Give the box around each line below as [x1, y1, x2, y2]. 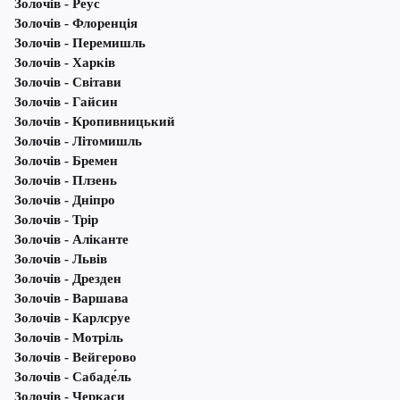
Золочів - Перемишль [14, 36, 146, 51]
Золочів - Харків [14, 55, 115, 71]
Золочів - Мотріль [14, 330, 123, 346]
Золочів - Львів [14, 252, 107, 267]
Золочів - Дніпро [14, 193, 115, 208]
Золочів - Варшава [14, 291, 129, 306]
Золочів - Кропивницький [14, 114, 175, 129]
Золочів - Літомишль [14, 134, 142, 149]
